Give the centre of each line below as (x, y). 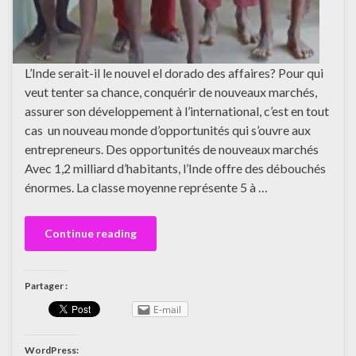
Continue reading (91, 234)
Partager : (46, 286)
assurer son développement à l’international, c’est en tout (177, 111)
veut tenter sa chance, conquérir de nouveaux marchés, (171, 92)
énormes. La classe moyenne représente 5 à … (146, 188)
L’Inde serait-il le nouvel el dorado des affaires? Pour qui (174, 73)
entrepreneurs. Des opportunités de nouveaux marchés (172, 149)
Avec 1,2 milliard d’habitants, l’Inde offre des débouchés (175, 168)
